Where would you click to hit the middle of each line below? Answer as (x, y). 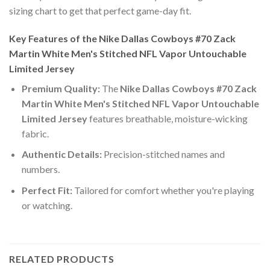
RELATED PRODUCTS (62, 259)
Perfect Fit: (47, 190)
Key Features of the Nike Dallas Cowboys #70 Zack (122, 38)
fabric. (35, 133)
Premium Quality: (61, 88)
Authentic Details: (61, 154)
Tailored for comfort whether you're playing (163, 190)
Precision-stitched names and (163, 154)
